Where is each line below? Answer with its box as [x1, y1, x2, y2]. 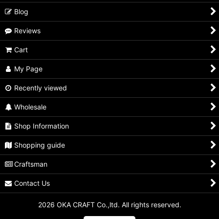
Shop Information [14, 122, 69, 131]
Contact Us [14, 179, 50, 188]
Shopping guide [14, 141, 66, 150]
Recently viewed [14, 84, 67, 92]
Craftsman [14, 160, 48, 169]
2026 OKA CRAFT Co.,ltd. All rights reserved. [38, 200, 181, 209]
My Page [14, 65, 43, 73]
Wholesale [14, 103, 47, 111]
